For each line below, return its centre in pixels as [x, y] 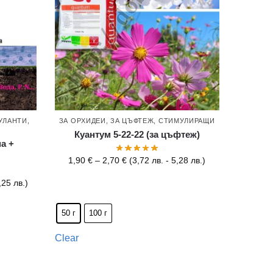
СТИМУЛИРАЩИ [186, 121]
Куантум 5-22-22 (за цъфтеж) [137, 135]
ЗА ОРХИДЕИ [82, 121]
